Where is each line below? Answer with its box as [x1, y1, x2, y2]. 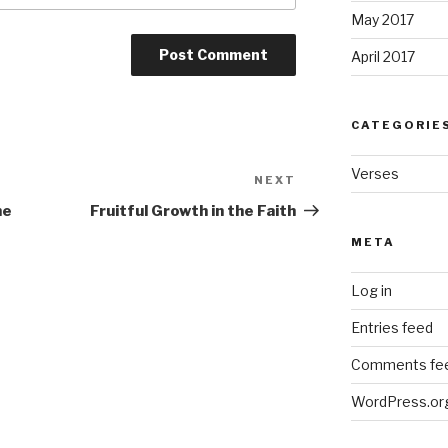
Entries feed [350, 319, 433, 337]
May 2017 [350, 11, 414, 29]
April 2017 [350, 48, 415, 66]
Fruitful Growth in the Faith [90, 202, 297, 221]
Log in [350, 282, 392, 300]
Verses [350, 165, 399, 183]
